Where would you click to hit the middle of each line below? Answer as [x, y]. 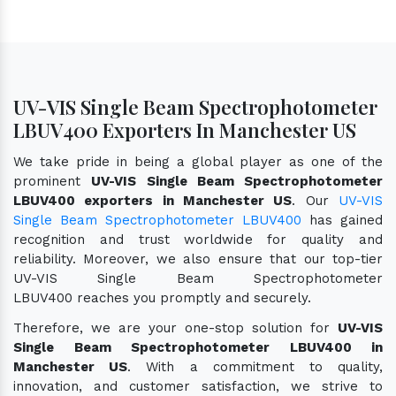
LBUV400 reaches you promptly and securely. [162, 297]
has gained [342, 220]
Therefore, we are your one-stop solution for [175, 327]
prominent [53, 181]
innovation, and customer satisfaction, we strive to [198, 386]
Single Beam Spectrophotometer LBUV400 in [198, 347]
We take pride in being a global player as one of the [198, 161]
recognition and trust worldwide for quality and [198, 239]
